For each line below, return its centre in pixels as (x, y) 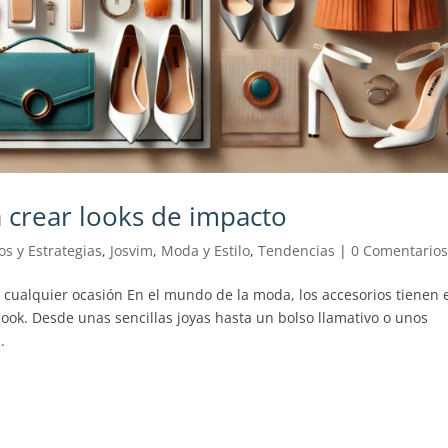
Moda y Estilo (206, 251)
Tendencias (297, 251)
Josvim (132, 251)
